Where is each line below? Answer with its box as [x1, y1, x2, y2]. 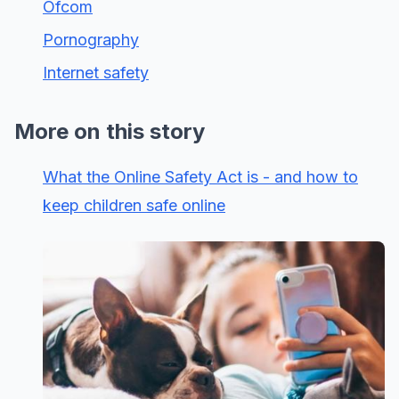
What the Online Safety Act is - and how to [43, 167, 358, 186]
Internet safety [43, 62, 149, 82]
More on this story [14, 118, 205, 144]
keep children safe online [43, 195, 225, 215]
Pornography [43, 29, 139, 49]
